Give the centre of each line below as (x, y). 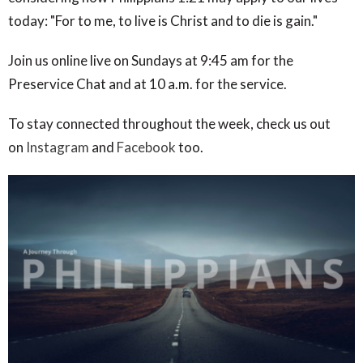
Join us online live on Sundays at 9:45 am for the (151, 61)
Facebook (146, 147)
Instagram (58, 147)
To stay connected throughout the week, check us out (169, 124)
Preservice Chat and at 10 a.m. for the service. (149, 84)
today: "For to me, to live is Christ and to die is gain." (163, 21)
